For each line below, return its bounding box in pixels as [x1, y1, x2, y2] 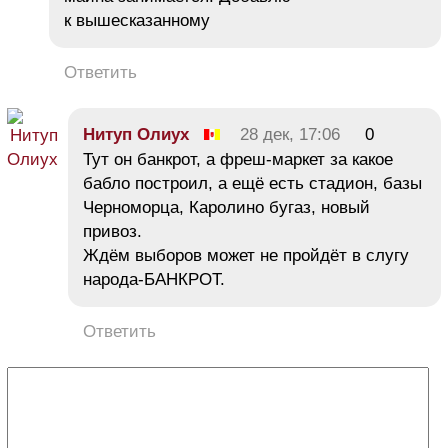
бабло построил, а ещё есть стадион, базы [83, 173, 422, 193]
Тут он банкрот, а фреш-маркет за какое [83, 149, 393, 169]
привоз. [83, 221, 142, 241]
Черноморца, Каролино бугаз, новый [83, 197, 370, 217]
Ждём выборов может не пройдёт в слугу [83, 245, 409, 265]
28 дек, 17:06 [240, 124, 340, 144]
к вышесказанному [64, 10, 210, 30]
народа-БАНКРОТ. [83, 269, 225, 289]
